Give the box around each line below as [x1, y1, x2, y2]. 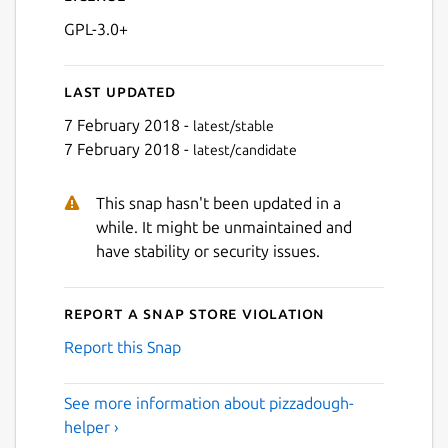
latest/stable [193, 117, 274, 134]
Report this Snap [64, 337, 181, 356]
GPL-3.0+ [64, 19, 128, 38]
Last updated [64, 81, 176, 100]
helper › [64, 417, 119, 436]
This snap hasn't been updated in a [96, 193, 341, 212]
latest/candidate [193, 141, 297, 158]
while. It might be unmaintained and [96, 217, 352, 236]
